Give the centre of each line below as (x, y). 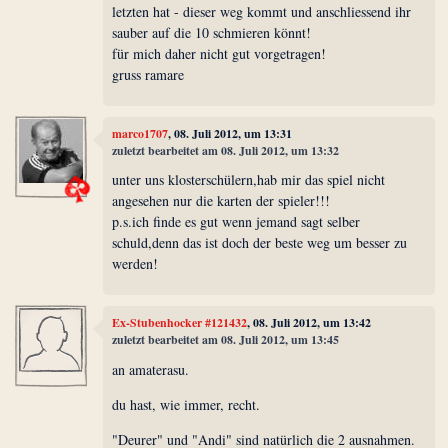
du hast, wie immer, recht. (186, 404)
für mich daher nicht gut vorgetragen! (219, 54)
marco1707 (140, 133)
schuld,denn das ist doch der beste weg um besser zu (260, 243)
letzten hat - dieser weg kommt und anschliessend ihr (262, 12)
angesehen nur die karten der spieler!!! (221, 201)
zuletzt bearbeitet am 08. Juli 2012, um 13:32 (226, 150)
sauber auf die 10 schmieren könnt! (212, 33)
